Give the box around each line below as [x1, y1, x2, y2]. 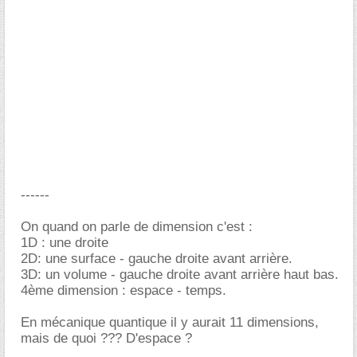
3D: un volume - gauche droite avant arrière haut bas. [21, 267, 339, 282]
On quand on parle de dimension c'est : [21, 219, 253, 234]
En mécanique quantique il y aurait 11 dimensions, [21, 315, 319, 330]
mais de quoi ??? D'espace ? [21, 331, 192, 346]
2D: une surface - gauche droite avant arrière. [21, 251, 292, 266]
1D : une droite [21, 235, 108, 250]
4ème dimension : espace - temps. [21, 283, 226, 298]
